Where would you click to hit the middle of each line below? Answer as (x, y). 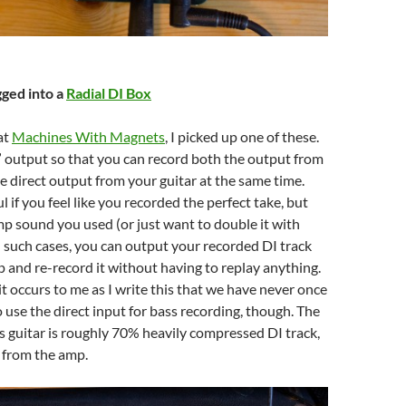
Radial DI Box (109, 92)
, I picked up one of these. (242, 136)
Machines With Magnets (88, 136)
